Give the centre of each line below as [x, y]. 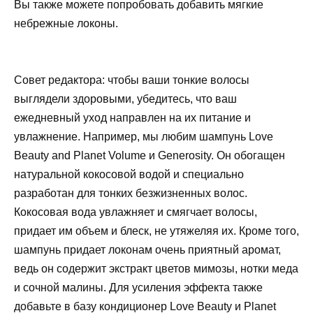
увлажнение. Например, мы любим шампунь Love [144, 137]
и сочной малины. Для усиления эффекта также [138, 288]
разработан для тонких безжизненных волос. [131, 194]
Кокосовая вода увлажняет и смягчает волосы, [136, 212]
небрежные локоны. [66, 23]
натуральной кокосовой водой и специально [129, 175]
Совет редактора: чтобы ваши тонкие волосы [132, 80]
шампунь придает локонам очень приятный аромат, [147, 250]
